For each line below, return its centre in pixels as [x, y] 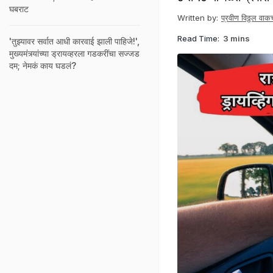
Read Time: [198, 38]
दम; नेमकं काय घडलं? [43, 66]
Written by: [198, 18]
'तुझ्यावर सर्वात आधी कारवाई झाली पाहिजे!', [74, 41]
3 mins [236, 38]
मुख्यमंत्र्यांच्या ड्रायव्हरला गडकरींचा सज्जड [74, 53]
